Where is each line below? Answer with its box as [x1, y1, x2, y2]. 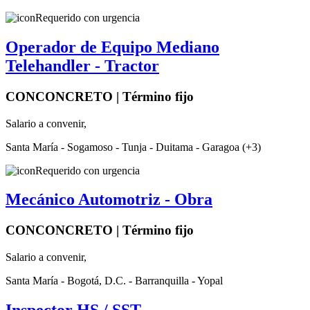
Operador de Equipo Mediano [6, 37, 219, 56]
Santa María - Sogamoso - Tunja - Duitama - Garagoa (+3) [6, 140, 261, 153]
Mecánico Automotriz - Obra [6, 190, 212, 209]
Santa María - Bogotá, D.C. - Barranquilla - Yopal [6, 275, 223, 287]
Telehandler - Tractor [6, 56, 159, 75]
